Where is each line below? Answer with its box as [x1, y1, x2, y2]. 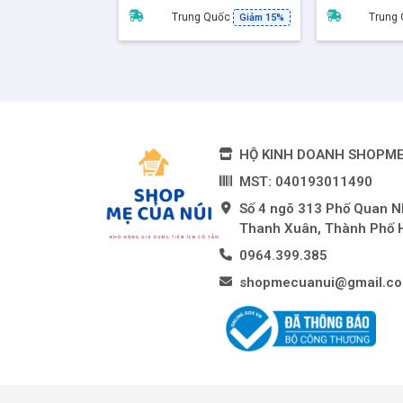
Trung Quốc [171, 10, 233, 23]
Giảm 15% [238, 11, 284, 23]
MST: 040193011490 [239, 173, 372, 190]
